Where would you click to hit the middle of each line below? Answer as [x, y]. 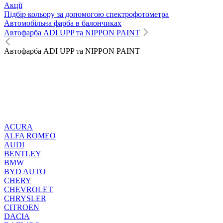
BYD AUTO [25, 171]
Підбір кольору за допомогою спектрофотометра [86, 14]
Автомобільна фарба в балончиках [63, 23]
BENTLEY [23, 153]
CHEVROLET [28, 189]
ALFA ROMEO [30, 135]
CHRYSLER [25, 198]
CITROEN [22, 207]
